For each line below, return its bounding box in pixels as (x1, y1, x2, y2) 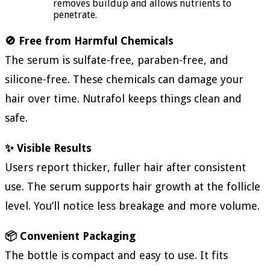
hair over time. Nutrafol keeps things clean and (5, 92, 242, 105)
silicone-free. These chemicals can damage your (5, 73, 243, 86)
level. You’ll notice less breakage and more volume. (5, 199, 260, 213)
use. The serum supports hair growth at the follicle (5, 180, 260, 193)
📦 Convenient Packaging (5, 230, 136, 243)
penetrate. (53, 9, 97, 21)
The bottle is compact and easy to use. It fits (5, 249, 228, 262)
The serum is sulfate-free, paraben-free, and (5, 54, 228, 67)
